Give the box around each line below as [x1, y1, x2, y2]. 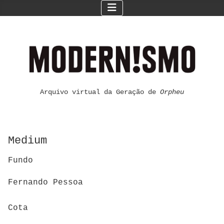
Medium [8, 134, 47, 147]
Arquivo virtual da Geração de [40, 88, 156, 96]
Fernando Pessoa [8, 178, 83, 187]
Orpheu [156, 88, 184, 96]
